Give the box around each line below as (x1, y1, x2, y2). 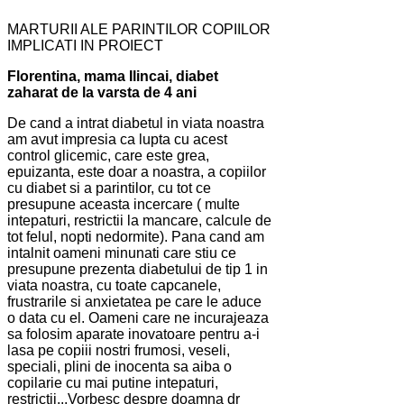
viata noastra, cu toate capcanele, (7, 278, 221, 294)
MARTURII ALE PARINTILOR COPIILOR (7, 22, 271, 38)
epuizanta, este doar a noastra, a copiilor (7, 164, 266, 180)
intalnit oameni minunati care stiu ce (7, 245, 236, 262)
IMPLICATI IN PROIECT (7, 38, 163, 54)
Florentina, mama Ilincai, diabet (7, 69, 218, 85)
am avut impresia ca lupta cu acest (7, 132, 227, 148)
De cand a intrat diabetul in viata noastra (7, 115, 264, 132)
